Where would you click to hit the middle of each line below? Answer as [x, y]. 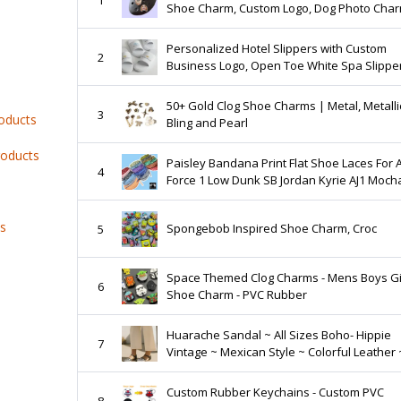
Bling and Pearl [207, 122]
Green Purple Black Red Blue [244, 196]
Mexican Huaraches [220, 368]
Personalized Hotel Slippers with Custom [276, 48]
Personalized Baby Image [235, 25]
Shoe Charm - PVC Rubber [236, 294]
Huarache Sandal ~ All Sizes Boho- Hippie [278, 334]
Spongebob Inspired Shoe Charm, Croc [271, 228]
